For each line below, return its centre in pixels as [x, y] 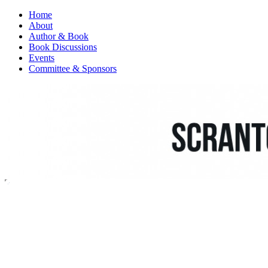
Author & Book [59, 36]
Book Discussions [63, 47]
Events [42, 58]
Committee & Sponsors [73, 68]
